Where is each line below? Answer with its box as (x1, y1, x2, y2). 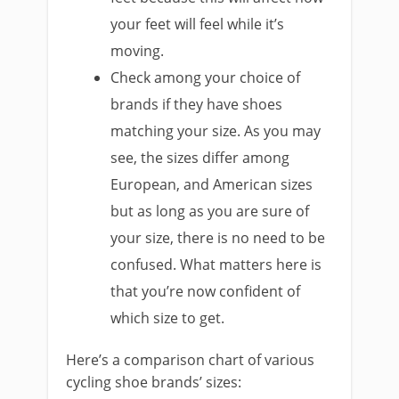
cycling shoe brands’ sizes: (66, 371, 241, 392)
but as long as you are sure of (110, 200, 310, 221)
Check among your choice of (110, 67, 301, 87)
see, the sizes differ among (110, 147, 290, 167)
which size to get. (110, 307, 232, 328)
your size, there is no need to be (110, 227, 326, 248)
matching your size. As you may (110, 120, 322, 141)
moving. (110, 40, 165, 61)
